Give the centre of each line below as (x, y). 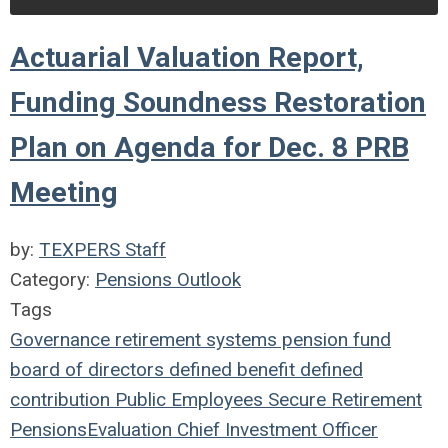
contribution (60, 399)
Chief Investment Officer (275, 429)
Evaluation (129, 429)
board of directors (87, 369)
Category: (52, 279)
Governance (60, 339)
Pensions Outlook (168, 279)
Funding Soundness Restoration (218, 102)
